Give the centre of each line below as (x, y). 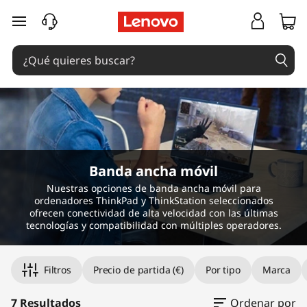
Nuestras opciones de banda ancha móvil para (153, 188)
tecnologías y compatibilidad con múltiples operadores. (153, 225)
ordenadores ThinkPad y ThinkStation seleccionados (153, 200)
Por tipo (223, 270)
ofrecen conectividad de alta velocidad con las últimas (153, 213)
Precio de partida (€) (138, 270)
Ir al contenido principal (73, 29)
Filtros (57, 270)
